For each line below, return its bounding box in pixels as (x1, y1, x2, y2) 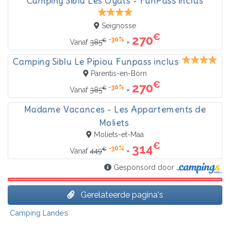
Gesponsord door (111, 163, 177, 172)
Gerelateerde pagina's (78, 189, 163, 200)
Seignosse (102, 22, 136, 30)
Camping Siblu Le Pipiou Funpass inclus (13, 56, 179, 68)
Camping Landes (10, 208, 68, 217)
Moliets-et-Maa (94, 130, 144, 139)
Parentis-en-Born (91, 69, 147, 78)
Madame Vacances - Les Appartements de (24, 104, 206, 116)
